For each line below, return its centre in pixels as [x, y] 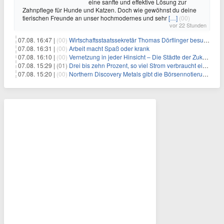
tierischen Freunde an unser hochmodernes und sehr [95, 17]
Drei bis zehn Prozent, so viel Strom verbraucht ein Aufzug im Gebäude [136, 65]
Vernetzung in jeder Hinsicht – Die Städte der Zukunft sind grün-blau [136, 56]
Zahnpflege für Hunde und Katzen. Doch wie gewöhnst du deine [109, 9]
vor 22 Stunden [188, 25]
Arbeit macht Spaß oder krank [109, 48]
